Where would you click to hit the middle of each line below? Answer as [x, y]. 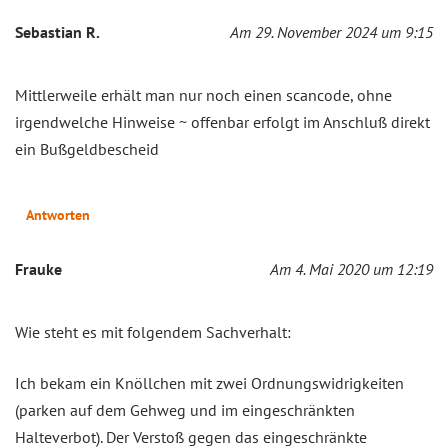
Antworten [58, 215]
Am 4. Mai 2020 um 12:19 [351, 269]
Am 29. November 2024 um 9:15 [331, 32]
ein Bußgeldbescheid [87, 149]
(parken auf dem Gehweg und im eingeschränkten [185, 410]
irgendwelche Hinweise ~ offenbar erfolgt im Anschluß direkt [222, 122]
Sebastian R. [57, 32]
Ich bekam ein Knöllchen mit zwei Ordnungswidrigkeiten [209, 383]
